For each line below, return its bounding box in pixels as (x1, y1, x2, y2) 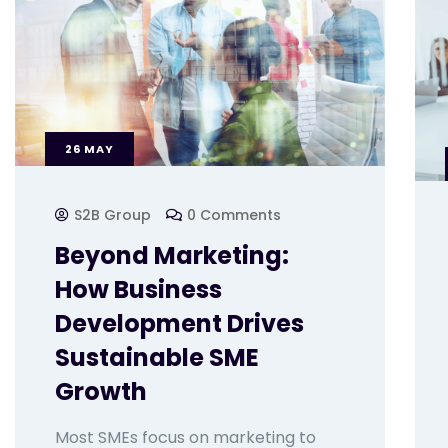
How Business (55, 273, 222, 307)
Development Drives (55, 307, 304, 341)
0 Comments (187, 205, 281, 226)
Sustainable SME (55, 341, 259, 375)
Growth (55, 375, 147, 409)
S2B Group (74, 205, 151, 226)
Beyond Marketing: (55, 239, 289, 273)
